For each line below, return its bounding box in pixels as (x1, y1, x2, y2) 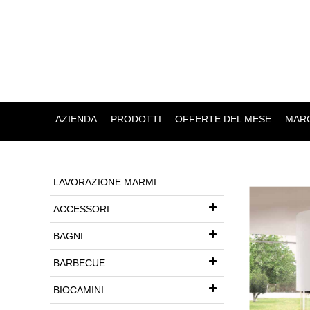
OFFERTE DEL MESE (174, 113, 271, 125)
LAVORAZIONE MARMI (53, 176, 156, 188)
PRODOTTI (110, 113, 161, 125)
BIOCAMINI (53, 284, 104, 295)
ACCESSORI (53, 203, 109, 215)
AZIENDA (55, 113, 97, 125)
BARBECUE (53, 257, 105, 268)
